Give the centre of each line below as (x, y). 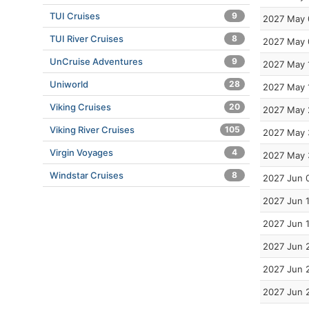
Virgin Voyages (81, 152)
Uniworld (69, 84)
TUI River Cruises (87, 39)
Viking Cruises (80, 107)
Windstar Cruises (87, 175)
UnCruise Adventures (96, 61)
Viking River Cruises (92, 130)
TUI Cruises (75, 16)
